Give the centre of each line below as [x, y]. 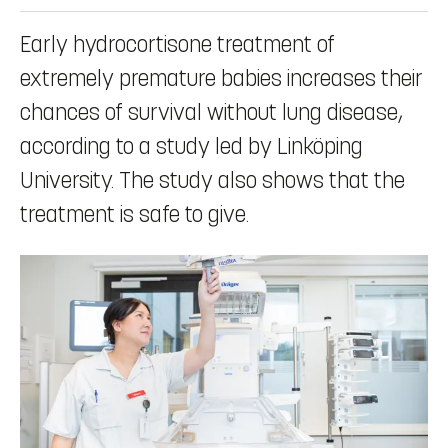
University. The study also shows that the [212, 181]
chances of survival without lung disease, [211, 113]
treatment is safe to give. [134, 215]
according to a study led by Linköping [191, 147]
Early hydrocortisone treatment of [177, 45]
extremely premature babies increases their [221, 79]
